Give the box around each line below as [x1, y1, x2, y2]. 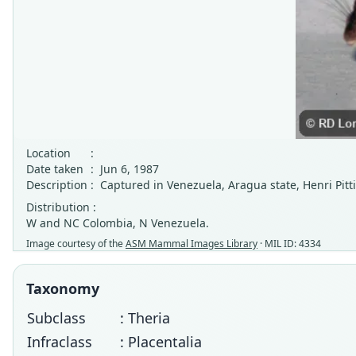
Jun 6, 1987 [100, 161, 159, 176]
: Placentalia [120, 332, 202, 351]
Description [26, 177, 87, 192]
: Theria [120, 308, 170, 327]
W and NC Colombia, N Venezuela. [26, 215, 209, 230]
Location [26, 145, 71, 161]
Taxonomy [26, 279, 99, 298]
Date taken [26, 161, 83, 176]
